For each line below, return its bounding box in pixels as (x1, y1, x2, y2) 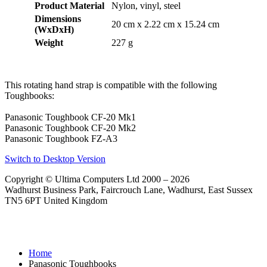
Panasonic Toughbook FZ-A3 (5, 133, 117, 144)
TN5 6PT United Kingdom (5, 195, 107, 206)
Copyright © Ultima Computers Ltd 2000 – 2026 (5, 174, 190, 185)
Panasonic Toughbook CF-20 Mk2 (5, 123, 136, 133)
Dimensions (34, 14, 81, 24)
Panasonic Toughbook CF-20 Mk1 (5, 112, 136, 123)
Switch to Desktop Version (5, 154, 105, 164)
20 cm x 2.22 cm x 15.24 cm (111, 19, 219, 30)
